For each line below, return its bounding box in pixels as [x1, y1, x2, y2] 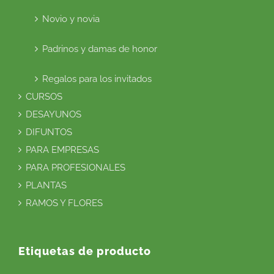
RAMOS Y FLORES [26, 198, 103, 209]
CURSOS [26, 91, 62, 103]
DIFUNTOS [26, 127, 72, 138]
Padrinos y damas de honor [42, 43, 157, 55]
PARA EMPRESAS [26, 144, 99, 156]
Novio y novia [42, 13, 100, 25]
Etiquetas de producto [18, 245, 151, 258]
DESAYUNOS [26, 109, 81, 120]
